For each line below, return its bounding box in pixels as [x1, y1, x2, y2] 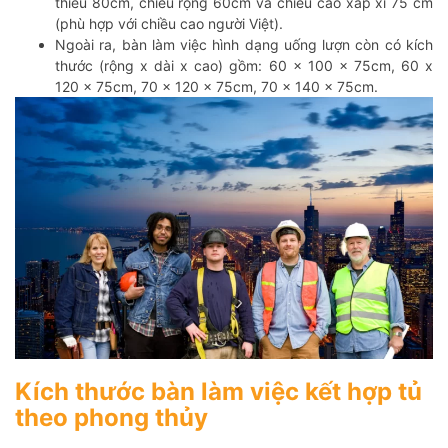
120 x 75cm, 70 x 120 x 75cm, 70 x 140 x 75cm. [55, 77, 378, 95]
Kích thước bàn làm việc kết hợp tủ [15, 377, 422, 407]
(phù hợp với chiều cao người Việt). [55, 14, 283, 32]
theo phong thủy [15, 403, 208, 433]
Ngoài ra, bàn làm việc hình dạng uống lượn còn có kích [55, 35, 433, 53]
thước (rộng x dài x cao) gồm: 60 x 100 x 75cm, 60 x [55, 56, 433, 74]
